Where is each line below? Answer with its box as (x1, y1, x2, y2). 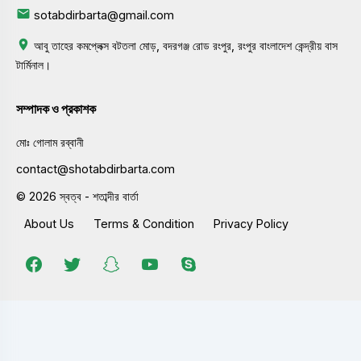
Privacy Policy (214, 217, 288, 230)
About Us (24, 217, 74, 230)
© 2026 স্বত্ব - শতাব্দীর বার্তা (16, 189, 139, 203)
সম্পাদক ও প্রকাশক (16, 101, 96, 117)
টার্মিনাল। (16, 58, 51, 72)
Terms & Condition (93, 217, 194, 230)
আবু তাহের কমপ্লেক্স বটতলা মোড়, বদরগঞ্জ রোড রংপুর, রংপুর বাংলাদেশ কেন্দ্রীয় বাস (31, 39, 338, 52)
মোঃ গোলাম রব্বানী (16, 135, 84, 149)
